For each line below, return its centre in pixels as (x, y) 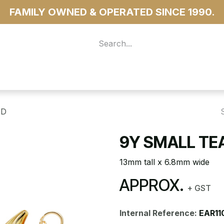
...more (73, 76)
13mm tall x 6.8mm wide (164, 162)
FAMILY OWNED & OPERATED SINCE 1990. (112, 12)
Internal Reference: (159, 213)
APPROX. (153, 185)
